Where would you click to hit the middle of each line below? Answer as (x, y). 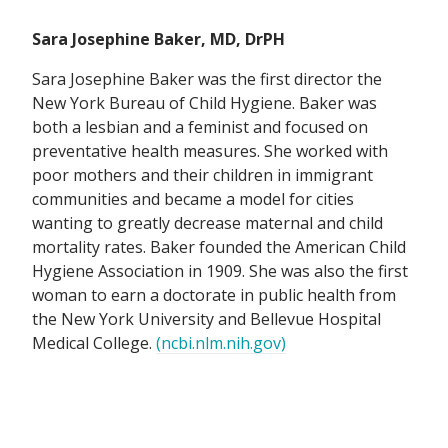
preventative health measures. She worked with (210, 151)
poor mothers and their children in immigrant (202, 175)
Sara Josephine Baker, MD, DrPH (158, 39)
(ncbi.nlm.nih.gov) (221, 343)
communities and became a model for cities (193, 199)
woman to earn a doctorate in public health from (214, 295)
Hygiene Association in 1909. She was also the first (220, 271)
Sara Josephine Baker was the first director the (207, 79)
